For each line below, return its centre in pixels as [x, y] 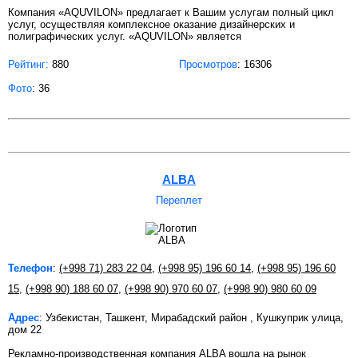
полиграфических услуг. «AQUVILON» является [125, 36]
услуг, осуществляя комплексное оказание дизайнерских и [151, 24]
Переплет [179, 200]
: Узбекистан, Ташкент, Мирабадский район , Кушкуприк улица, [191, 317]
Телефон [30, 268]
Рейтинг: [28, 64]
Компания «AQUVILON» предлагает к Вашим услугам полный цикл [171, 12]
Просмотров [208, 64]
